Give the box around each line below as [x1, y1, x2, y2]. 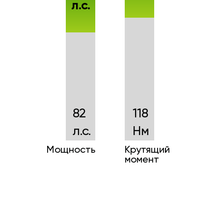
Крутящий [125, 145, 170, 156]
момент [125, 155, 159, 165]
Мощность [47, 145, 95, 156]
